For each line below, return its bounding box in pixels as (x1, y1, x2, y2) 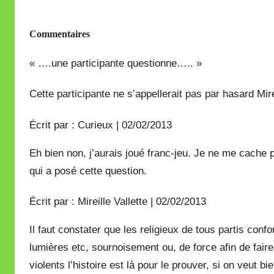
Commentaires (29, 28, 90, 39)
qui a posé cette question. (29, 165, 147, 177)
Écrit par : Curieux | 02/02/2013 (29, 119, 172, 131)
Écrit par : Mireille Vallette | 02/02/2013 (29, 195, 206, 207)
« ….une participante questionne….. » (29, 57, 202, 69)
